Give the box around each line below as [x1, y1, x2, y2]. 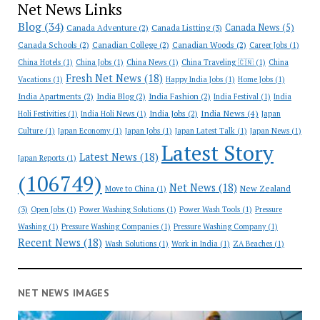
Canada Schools [17, 39, 77, 50]
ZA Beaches [232, 239, 272, 249]
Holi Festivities [17, 109, 66, 119]
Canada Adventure [66, 22, 136, 33]
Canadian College [91, 39, 157, 50]
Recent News [17, 236, 81, 249]
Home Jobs [237, 74, 273, 84]
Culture [17, 126, 43, 136]
